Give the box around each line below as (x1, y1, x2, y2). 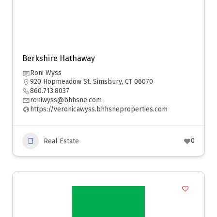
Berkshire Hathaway (22, 54, 95, 63)
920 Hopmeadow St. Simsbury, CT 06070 (30, 77, 153, 86)
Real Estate (44, 137, 79, 145)
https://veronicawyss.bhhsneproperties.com (30, 105, 168, 113)
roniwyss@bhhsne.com (30, 96, 102, 104)
